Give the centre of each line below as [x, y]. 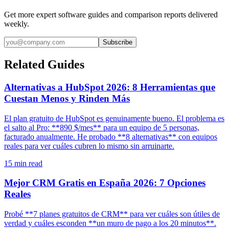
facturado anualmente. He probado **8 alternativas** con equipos [111, 136]
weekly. [17, 24]
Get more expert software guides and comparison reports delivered [111, 14]
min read [27, 163]
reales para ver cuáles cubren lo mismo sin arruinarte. [89, 146]
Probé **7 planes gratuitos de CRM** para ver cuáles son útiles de [112, 214]
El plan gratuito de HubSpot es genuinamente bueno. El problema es [114, 118]
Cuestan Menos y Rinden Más [67, 98]
